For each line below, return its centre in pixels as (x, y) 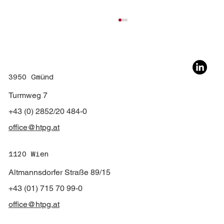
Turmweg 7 (28, 95)
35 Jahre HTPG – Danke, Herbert (105, 115)
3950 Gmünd (31, 77)
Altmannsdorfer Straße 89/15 (59, 172)
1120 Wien (28, 154)
